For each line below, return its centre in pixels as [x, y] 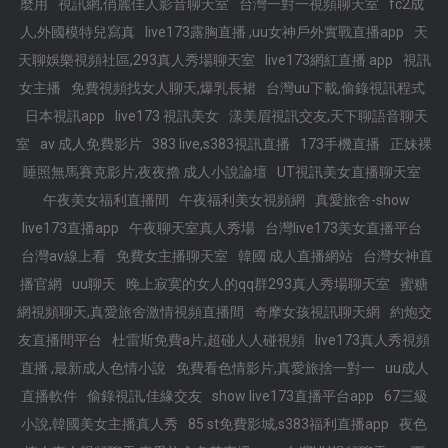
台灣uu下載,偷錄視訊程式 [345, 88]
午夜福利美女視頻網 [242, 200]
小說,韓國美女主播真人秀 [99, 424]
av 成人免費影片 [91, 144]
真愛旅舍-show [362, 200]
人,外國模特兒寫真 [77, 32]
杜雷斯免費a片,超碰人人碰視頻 [208, 340]
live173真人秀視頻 [372, 340]
